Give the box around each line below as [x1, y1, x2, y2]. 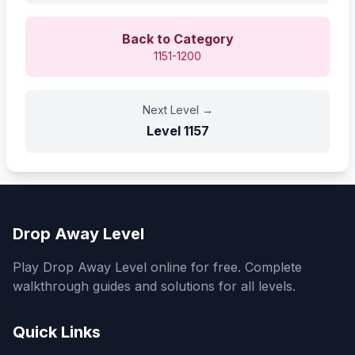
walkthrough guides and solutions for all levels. [13, 277, 296, 294]
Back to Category [121, 30, 234, 47]
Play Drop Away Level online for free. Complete [13, 258, 302, 275]
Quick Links [13, 322, 101, 342]
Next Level [142, 102, 199, 116]
